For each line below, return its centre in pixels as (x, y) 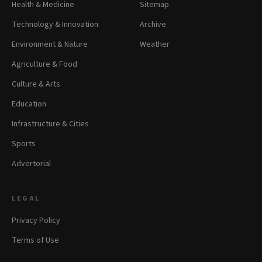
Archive (153, 25)
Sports (24, 144)
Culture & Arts (36, 84)
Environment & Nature (50, 44)
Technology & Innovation (55, 25)
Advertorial (31, 164)
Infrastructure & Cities (50, 124)
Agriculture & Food (44, 64)
